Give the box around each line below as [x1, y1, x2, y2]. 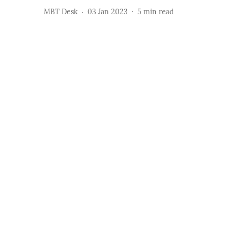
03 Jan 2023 [88, 7, 128, 17]
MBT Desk [44, 7, 78, 17]
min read [144, 7, 174, 17]
